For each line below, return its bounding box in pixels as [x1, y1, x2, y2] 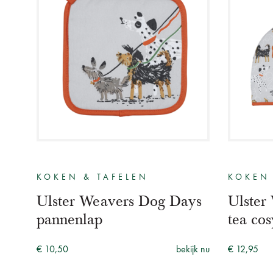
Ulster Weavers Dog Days [37, 191, 202, 210]
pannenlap [37, 210, 102, 229]
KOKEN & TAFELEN [37, 172, 149, 182]
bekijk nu [176, 244, 210, 255]
